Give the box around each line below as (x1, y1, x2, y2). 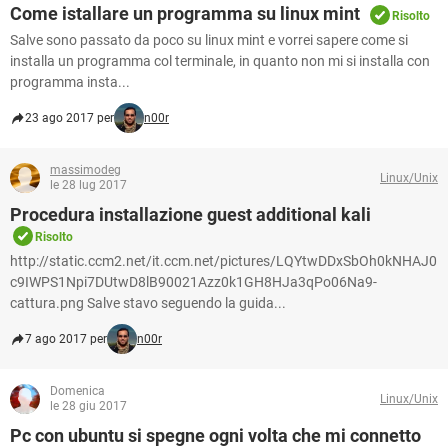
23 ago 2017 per (25, 111, 114, 125)
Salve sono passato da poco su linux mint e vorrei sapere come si (10, 32, 408, 48)
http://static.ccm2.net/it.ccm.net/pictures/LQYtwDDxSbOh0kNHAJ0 (10, 253, 437, 269)
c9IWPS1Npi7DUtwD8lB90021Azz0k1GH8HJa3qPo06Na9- (10, 274, 377, 290)
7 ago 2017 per (25, 332, 107, 346)
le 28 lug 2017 (50, 178, 127, 192)
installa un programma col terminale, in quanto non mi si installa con (10, 53, 430, 69)
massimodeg (50, 163, 121, 177)
